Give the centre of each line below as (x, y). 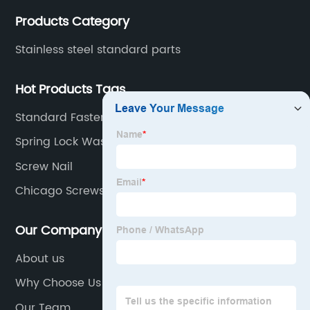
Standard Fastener (67, 117)
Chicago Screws (60, 191)
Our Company (59, 230)
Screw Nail (44, 166)
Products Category (73, 22)
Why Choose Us (58, 283)
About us (40, 258)
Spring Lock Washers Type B (93, 142)
